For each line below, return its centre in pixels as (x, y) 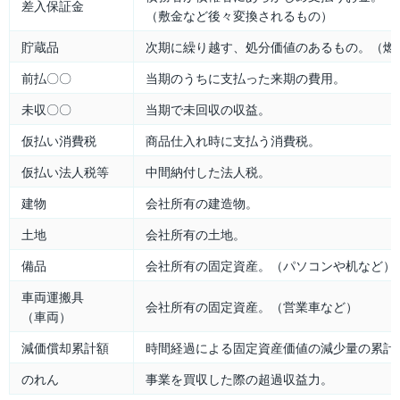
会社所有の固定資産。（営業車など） (252, 306)
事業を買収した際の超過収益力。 (239, 378)
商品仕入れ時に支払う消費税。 (233, 140)
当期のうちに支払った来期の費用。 (246, 77)
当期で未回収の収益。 (208, 108)
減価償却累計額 (65, 347)
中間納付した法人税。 (208, 171)
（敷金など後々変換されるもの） (239, 15)
